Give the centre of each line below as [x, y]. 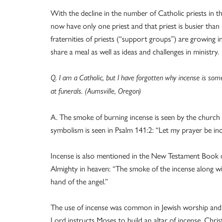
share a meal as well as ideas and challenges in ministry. [135, 51]
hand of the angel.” [79, 181]
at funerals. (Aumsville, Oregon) [96, 91]
